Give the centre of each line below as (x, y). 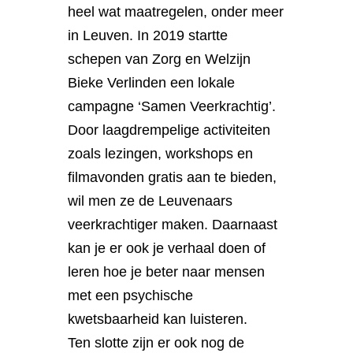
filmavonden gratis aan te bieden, (173, 177)
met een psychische (131, 295)
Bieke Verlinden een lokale (152, 82)
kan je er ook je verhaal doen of (167, 248)
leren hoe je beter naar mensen (167, 271)
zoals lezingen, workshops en (161, 153)
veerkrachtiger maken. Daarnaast (173, 224)
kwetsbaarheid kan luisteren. (158, 319)
